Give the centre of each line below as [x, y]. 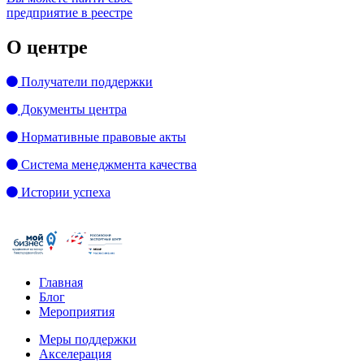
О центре [47, 47]
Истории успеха [64, 192]
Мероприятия [77, 311]
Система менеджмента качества [107, 164]
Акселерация [75, 353]
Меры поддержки [88, 339]
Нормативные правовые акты [102, 136]
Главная [61, 282]
